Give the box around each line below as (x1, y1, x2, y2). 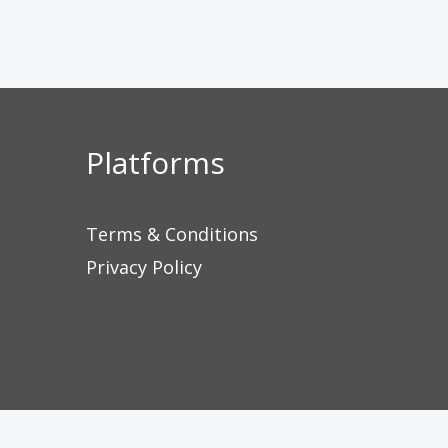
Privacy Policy (86, 255, 202, 279)
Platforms (86, 142, 225, 183)
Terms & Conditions (86, 222, 258, 246)
